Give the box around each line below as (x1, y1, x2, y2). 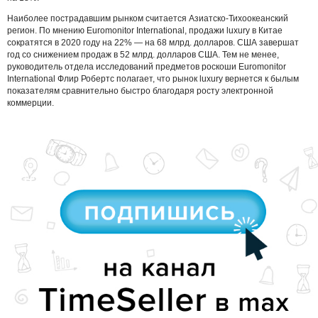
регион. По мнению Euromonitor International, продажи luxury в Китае (7, 25, 283, 35)
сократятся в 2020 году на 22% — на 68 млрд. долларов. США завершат (7, 37, 299, 48)
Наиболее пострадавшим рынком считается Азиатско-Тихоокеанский (7, 13, 288, 23)
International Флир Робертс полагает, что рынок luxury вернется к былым (7, 73, 299, 84)
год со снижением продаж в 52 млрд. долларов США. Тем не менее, (7, 49, 279, 60)
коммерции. (7, 97, 54, 108)
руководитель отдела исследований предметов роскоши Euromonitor (7, 61, 286, 72)
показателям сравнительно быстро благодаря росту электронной (7, 85, 273, 96)
